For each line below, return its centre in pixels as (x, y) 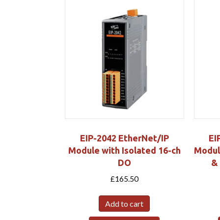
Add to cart (124, 204)
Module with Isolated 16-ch (124, 150)
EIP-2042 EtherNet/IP (124, 138)
